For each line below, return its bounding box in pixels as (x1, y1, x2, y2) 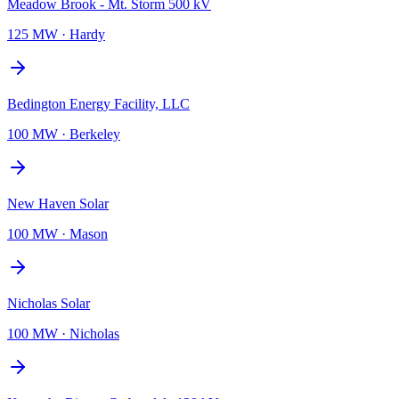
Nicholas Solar (7, 295, 90, 311)
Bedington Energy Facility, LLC (7, 95, 190, 111)
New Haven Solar (7, 195, 109, 211)
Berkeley (69, 126, 120, 142)
